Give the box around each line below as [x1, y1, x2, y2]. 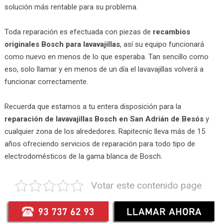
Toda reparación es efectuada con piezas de [4, 27, 153, 36]
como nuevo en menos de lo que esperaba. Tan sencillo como [4, 52, 209, 61]
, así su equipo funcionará [119, 39, 204, 49]
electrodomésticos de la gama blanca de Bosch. [4, 151, 162, 161]
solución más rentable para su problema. [4, 2, 138, 11]
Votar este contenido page [91, 179, 202, 191]
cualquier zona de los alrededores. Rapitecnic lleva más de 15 [4, 126, 205, 136]
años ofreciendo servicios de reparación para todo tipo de [4, 139, 195, 148]
